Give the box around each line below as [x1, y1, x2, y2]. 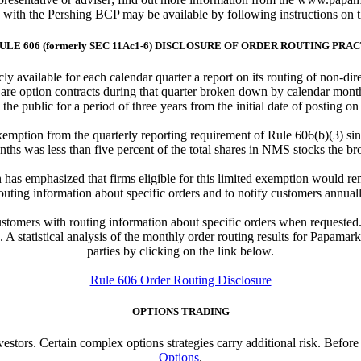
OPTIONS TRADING [131, 305, 230, 318]
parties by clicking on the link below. [87, 244, 274, 259]
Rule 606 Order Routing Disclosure [89, 273, 272, 288]
